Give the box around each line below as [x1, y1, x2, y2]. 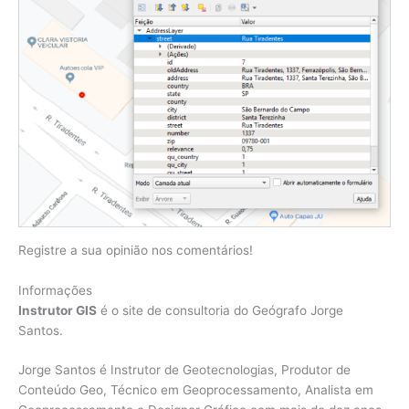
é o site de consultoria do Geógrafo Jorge [97, 302, 343, 318]
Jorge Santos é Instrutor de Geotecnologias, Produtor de [18, 362, 351, 378]
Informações [18, 282, 92, 298]
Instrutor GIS [18, 302, 97, 318]
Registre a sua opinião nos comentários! [18, 242, 253, 257]
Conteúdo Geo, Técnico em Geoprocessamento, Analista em [18, 383, 373, 398]
